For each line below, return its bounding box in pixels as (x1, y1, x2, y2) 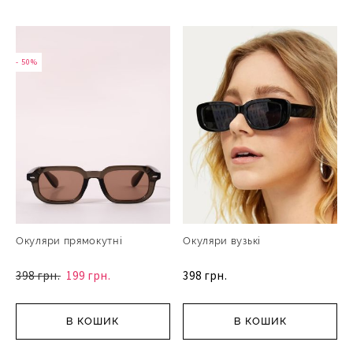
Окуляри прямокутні (16, 234, 123, 247)
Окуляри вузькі (183, 234, 261, 247)
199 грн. (66, 267, 111, 283)
